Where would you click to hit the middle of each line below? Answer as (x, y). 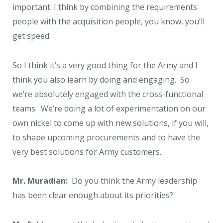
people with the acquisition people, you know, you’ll (109, 21)
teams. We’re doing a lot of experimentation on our (109, 108)
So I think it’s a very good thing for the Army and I (105, 65)
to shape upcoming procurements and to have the (106, 137)
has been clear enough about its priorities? (93, 195)
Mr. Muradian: (40, 181)
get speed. (32, 36)
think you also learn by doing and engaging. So (101, 79)
